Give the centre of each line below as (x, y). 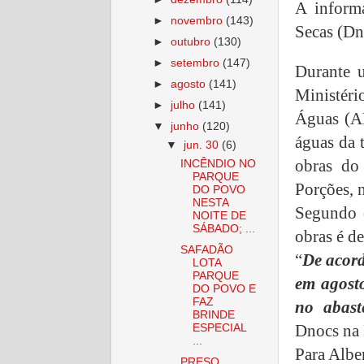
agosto (190, 84)
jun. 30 (203, 145)
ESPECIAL (219, 328)
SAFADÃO (206, 250)
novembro (199, 20)
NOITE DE (219, 215)
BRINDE (213, 315)
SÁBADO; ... (223, 228)
